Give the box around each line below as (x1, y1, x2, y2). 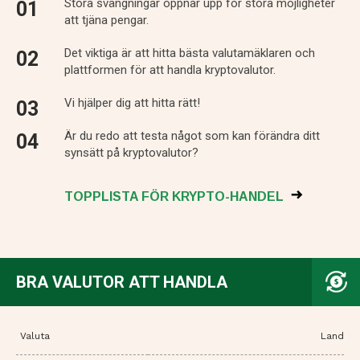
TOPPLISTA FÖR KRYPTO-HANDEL (64, 190, 287, 204)
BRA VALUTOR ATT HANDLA (16, 272, 227, 292)
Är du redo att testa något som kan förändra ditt (64, 129, 320, 144)
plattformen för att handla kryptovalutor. (64, 63, 276, 78)
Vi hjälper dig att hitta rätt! (64, 96, 200, 111)
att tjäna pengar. (64, 13, 149, 28)
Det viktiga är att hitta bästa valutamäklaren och (64, 46, 315, 61)
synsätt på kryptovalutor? (64, 145, 198, 161)
